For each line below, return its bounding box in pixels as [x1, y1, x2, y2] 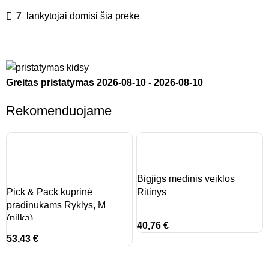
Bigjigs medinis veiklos [137, 173, 235, 184]
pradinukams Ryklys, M [7, 199, 106, 210]
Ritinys [137, 186, 166, 197]
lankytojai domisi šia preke [26, 11, 140, 22]
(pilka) [7, 213, 34, 223]
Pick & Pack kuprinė [7, 186, 93, 197]
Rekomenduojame [6, 103, 112, 118]
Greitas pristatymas [6, 77, 97, 88]
